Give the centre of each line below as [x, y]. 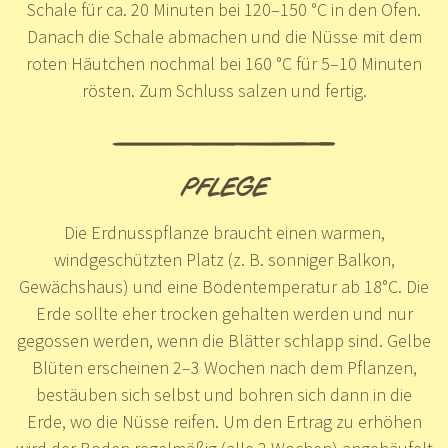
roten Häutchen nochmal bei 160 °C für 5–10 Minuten [224, 63]
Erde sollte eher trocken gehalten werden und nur [224, 313]
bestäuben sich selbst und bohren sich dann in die [224, 394]
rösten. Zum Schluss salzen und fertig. [224, 90]
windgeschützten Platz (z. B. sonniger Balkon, [224, 259]
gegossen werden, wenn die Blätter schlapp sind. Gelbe [224, 340]
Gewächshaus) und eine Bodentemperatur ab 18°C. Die [224, 286]
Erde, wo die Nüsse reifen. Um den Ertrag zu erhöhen [224, 421]
